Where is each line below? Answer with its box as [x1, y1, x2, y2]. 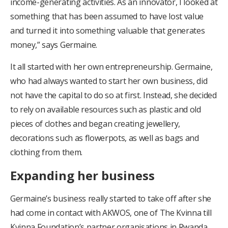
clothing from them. [10, 147, 82, 158]
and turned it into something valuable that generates [10, 25, 205, 37]
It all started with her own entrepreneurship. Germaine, [10, 61, 213, 73]
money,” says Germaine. [10, 39, 97, 51]
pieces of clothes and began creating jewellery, [10, 118, 180, 130]
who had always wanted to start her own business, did [10, 75, 208, 87]
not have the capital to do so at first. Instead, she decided [10, 90, 217, 101]
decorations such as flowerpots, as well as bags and [10, 132, 199, 144]
